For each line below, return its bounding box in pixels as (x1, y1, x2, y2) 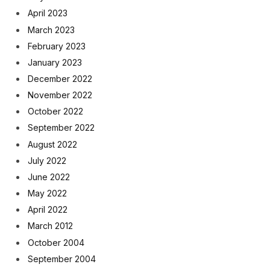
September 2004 (28, 253, 96, 264)
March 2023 (28, 24, 75, 35)
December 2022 (28, 73, 92, 84)
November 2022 (28, 90, 92, 101)
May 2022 (28, 188, 67, 199)
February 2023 (28, 40, 86, 51)
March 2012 (28, 221, 73, 231)
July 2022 (28, 155, 66, 166)
